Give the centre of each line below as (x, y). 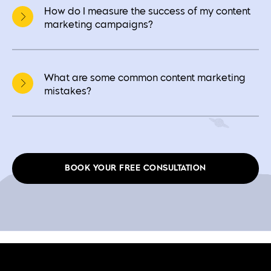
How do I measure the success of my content (147, 12)
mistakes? (68, 92)
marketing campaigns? (99, 25)
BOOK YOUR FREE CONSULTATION (135, 168)
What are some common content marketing (145, 78)
